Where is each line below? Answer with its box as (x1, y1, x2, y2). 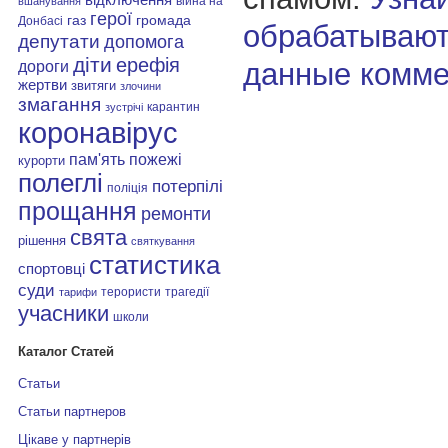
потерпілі (151, 176, 223, 196)
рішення (17, 232, 66, 248)
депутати (17, 29, 100, 52)
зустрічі (104, 100, 143, 113)
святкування (130, 234, 195, 247)
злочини (119, 79, 161, 92)
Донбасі (17, 13, 63, 27)
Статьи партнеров (17, 404, 126, 420)
